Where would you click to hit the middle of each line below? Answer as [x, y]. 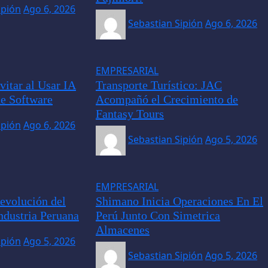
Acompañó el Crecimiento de [167, 99]
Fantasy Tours [130, 113]
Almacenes [122, 229]
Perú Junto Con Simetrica [158, 215]
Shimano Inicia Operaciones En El [179, 201]
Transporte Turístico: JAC [159, 85]
